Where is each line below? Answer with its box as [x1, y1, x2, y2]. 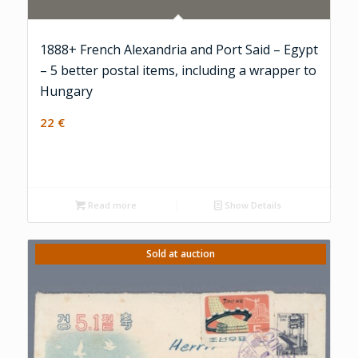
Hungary [39, 82, 93, 100]
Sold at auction [145, 247, 215, 261]
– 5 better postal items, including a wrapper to [39, 61, 316, 79]
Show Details [221, 199, 281, 212]
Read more [86, 199, 137, 212]
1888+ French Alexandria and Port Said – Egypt [39, 40, 318, 58]
